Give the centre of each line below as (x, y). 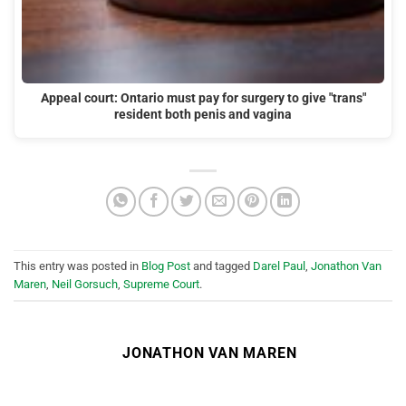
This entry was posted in (77, 266)
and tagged (222, 266)
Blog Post (166, 266)
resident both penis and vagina (203, 114)
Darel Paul (279, 266)
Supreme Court (161, 284)
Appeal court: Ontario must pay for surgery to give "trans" (203, 98)
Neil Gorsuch (85, 284)
